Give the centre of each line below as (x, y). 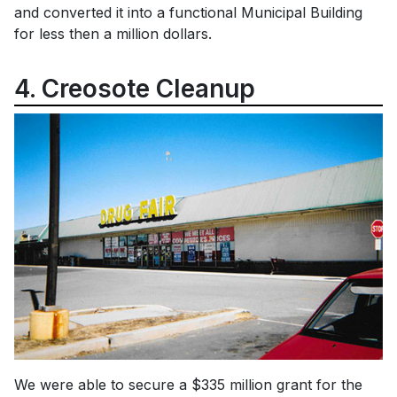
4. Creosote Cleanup (135, 89)
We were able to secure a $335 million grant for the (188, 385)
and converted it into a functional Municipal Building (188, 13)
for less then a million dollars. (113, 34)
